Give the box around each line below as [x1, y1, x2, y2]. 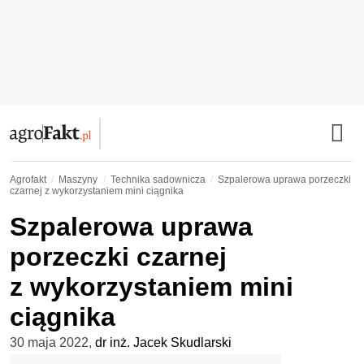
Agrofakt [10, 174, 46, 185]
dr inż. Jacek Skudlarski [95, 336, 232, 349]
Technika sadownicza [110, 174, 206, 185]
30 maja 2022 [10, 336, 89, 349]
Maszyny [58, 174, 98, 185]
